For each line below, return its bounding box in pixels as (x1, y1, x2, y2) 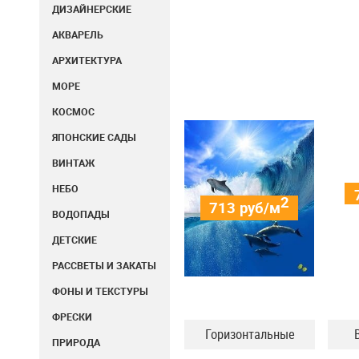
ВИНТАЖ (52, 156, 95, 170)
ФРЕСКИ (52, 310, 92, 324)
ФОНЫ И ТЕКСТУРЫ (52, 284, 148, 298)
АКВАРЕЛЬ (52, 28, 103, 42)
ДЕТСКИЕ (52, 233, 97, 247)
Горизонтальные (204, 325, 295, 343)
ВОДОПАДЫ (52, 208, 110, 221)
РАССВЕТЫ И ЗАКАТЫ (52, 259, 156, 272)
